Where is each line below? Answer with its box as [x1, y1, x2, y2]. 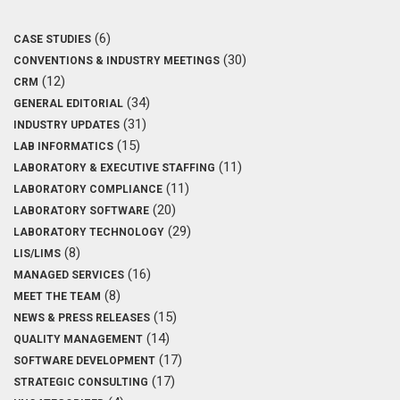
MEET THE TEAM [13, 289, 101, 303]
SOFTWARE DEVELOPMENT [13, 354, 155, 367]
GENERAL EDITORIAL [13, 96, 123, 110]
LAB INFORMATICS [13, 139, 113, 153]
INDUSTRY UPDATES [13, 118, 120, 131]
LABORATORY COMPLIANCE [13, 182, 162, 196]
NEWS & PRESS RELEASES [13, 311, 150, 324]
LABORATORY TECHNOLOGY [13, 225, 164, 238]
